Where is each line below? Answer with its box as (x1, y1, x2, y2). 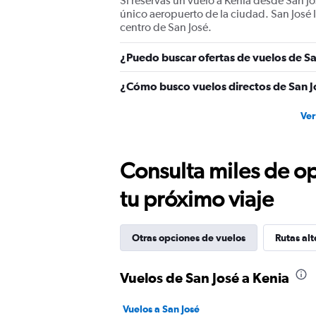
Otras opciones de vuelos (132, 232, 245, 243)
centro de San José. (120, 20, 212, 34)
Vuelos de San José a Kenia (120, 269, 289, 286)
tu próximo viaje (120, 186, 274, 212)
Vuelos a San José (123, 303, 200, 315)
